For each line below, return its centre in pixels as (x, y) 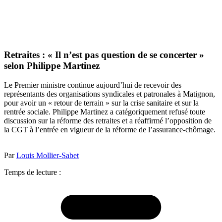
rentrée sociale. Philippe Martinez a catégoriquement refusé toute (105, 111)
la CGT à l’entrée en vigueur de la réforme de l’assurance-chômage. (110, 129)
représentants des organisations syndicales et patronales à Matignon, (110, 94)
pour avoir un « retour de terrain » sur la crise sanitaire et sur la (101, 103)
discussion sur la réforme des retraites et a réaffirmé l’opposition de (108, 120)
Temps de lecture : (32, 172)
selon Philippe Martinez (52, 66)
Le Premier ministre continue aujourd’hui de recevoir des (93, 85)
